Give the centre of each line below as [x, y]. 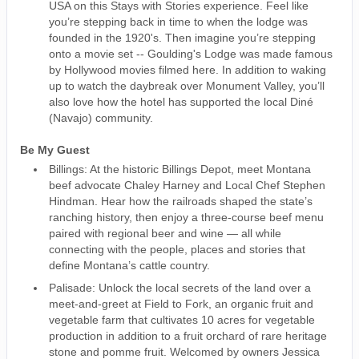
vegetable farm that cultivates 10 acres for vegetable [182, 319]
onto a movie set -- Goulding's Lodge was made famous [191, 53]
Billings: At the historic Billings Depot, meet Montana [180, 169]
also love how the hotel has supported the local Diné [181, 101]
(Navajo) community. [103, 117]
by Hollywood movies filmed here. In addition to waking [188, 69]
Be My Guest [55, 149]
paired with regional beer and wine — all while [165, 233]
